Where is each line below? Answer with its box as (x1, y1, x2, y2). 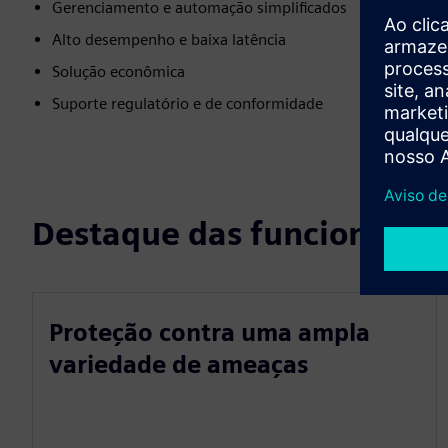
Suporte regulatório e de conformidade (52, 94, 323, 113)
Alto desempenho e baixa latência (52, 30, 286, 49)
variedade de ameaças (49, 350, 309, 379)
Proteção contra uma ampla (49, 318, 370, 347)
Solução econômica (52, 62, 185, 81)
